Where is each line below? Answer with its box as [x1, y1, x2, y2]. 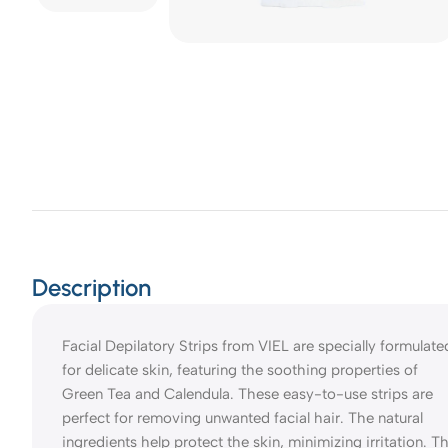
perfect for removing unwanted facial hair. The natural [62, 408, 423, 427]
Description [32, 272, 151, 302]
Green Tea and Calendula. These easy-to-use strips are [62, 384, 433, 403]
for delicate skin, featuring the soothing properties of [62, 360, 418, 379]
